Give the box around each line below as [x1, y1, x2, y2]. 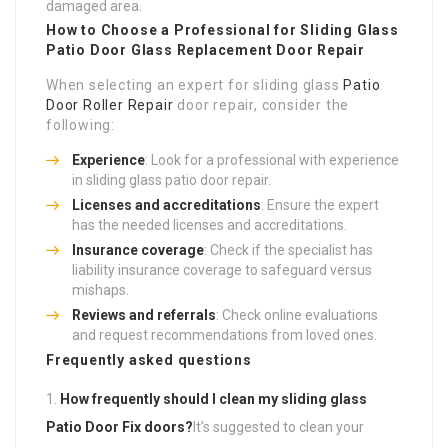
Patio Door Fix [46, 418, 141, 435]
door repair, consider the [173, 96, 350, 113]
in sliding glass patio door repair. [72, 171, 271, 188]
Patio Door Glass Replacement [46, 41, 273, 58]
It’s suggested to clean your [193, 418, 364, 435]
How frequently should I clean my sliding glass [60, 390, 367, 407]
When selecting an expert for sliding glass [46, 76, 344, 93]
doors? [141, 418, 193, 435]
